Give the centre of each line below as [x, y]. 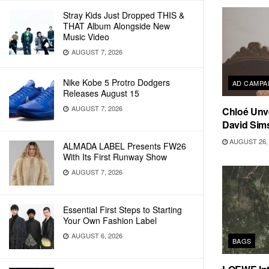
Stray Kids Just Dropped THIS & [124, 15]
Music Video [86, 37]
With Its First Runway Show [115, 157]
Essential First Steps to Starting [122, 210]
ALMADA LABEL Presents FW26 [125, 146]
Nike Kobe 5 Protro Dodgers [116, 82]
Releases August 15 [101, 93]
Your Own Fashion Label [110, 220]
